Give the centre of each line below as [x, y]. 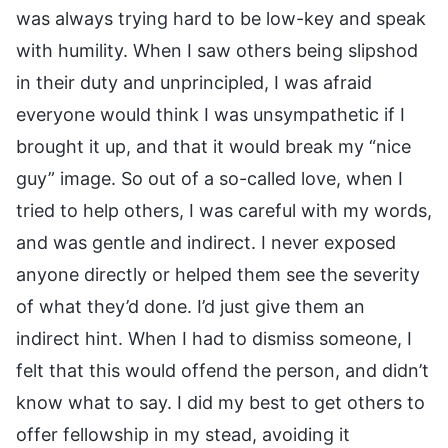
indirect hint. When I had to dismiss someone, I [214, 338]
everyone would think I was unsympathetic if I [210, 114]
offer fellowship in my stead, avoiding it [183, 434]
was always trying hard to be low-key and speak [221, 18]
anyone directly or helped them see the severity [218, 274]
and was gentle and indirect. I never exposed [206, 242]
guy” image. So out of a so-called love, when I [209, 178]
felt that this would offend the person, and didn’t [222, 370]
